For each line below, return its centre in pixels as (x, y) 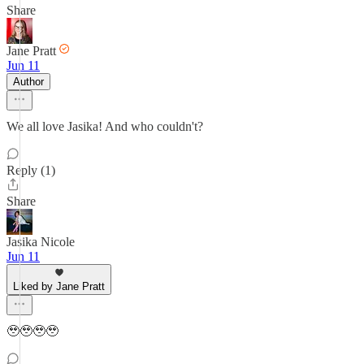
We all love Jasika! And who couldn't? (105, 126)
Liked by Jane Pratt (59, 286)
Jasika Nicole (41, 242)
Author (28, 82)
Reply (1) (31, 170)
